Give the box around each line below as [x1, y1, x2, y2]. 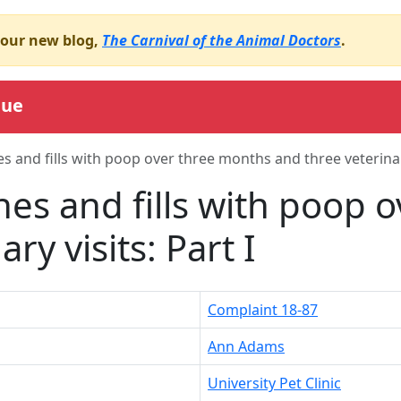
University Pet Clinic [208, 372, 341, 393]
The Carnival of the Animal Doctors [102, 30, 341, 50]
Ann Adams [208, 336, 285, 356]
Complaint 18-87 [208, 299, 318, 320]
